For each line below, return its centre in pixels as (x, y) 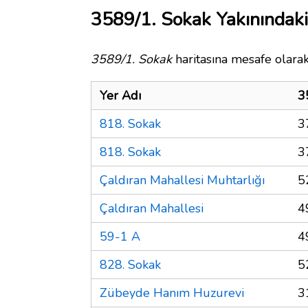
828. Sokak (130, 264)
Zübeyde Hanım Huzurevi (172, 293)
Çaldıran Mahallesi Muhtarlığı (182, 180)
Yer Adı (120, 95)
